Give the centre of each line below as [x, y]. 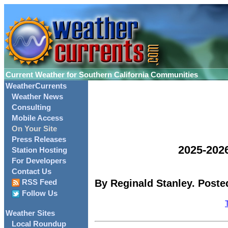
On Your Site [34, 129]
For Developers [39, 161]
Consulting [31, 107]
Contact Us [32, 172]
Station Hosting [39, 150]
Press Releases [39, 139]
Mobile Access [37, 118]
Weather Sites [30, 213]
